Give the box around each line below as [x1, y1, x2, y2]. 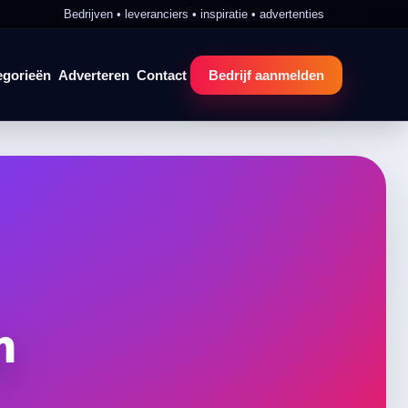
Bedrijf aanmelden [209, 66, 324, 83]
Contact [137, 66, 187, 83]
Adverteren [58, 66, 129, 83]
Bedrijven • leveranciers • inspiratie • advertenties [64, 7, 324, 21]
